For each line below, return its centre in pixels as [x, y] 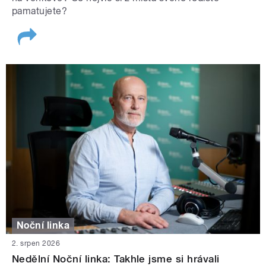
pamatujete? [40, 11]
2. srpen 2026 [36, 243]
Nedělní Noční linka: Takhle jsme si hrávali [116, 259]
